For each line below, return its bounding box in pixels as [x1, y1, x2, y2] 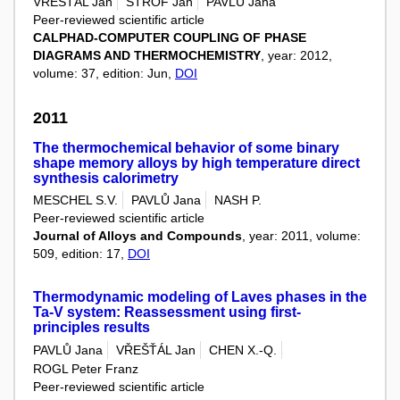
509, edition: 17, [33, 246, 128, 262]
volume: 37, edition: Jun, [33, 65, 175, 80]
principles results [33, 320, 150, 336]
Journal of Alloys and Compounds [33, 229, 242, 244]
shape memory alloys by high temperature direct [33, 155, 360, 171]
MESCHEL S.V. [33, 193, 118, 208]
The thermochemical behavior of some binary [33, 140, 339, 156]
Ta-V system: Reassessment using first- [33, 304, 301, 321]
